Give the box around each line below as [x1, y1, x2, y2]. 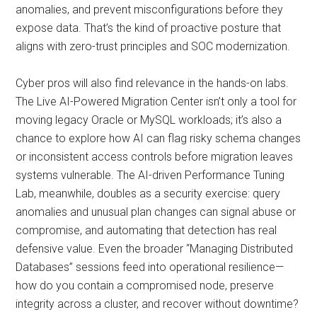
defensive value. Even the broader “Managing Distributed [16, 242, 294, 255]
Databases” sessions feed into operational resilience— [16, 260, 284, 274]
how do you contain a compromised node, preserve [16, 279, 275, 292]
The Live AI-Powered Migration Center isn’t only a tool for [16, 95, 297, 108]
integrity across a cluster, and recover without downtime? [16, 297, 299, 311]
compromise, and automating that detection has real [16, 224, 277, 237]
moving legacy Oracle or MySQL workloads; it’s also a [16, 113, 282, 127]
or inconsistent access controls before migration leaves [16, 150, 294, 163]
